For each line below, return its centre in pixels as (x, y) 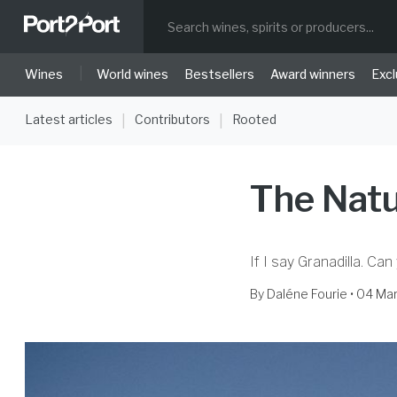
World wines (132, 74)
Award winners (313, 74)
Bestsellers (219, 74)
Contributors (172, 119)
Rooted (254, 119)
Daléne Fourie (307, 294)
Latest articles (69, 119)
